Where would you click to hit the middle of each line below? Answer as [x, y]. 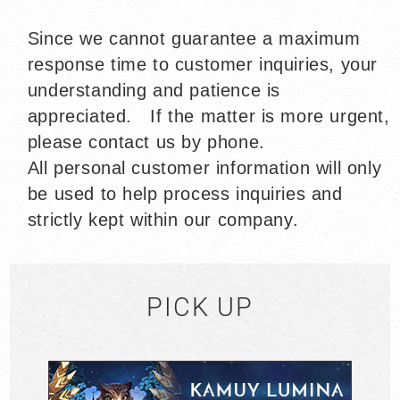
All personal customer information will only [204, 168]
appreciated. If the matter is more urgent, [208, 117]
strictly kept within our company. [163, 220]
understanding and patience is [154, 91]
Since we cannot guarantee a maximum [194, 39]
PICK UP [200, 308]
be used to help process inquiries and [185, 194]
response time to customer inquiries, [184, 65]
